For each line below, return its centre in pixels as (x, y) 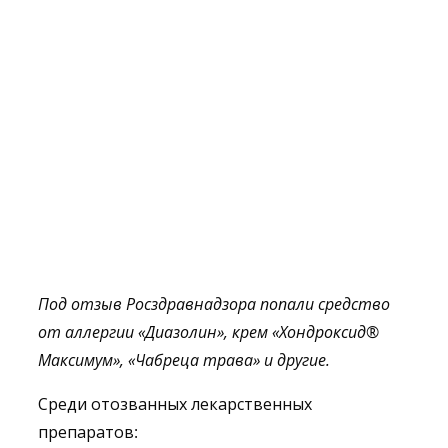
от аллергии (88, 332)
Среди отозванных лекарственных (175, 404)
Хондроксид (322, 332)
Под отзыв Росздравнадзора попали (178, 304)
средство (354, 304)
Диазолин (181, 332)
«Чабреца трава (190, 360)
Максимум (75, 360)
